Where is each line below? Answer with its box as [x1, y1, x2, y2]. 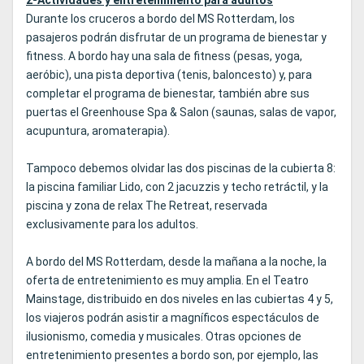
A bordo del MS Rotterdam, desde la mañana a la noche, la [26, 255, 327, 269]
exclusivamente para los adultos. [26, 218, 198, 232]
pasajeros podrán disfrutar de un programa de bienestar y [26, 31, 327, 45]
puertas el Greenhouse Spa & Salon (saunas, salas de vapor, [26, 106, 336, 119]
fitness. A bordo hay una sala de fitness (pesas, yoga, [26, 50, 302, 63]
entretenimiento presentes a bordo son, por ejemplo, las [26, 349, 318, 362]
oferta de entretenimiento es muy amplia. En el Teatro [26, 274, 309, 288]
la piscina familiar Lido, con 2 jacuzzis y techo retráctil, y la [26, 180, 328, 194]
